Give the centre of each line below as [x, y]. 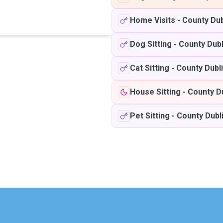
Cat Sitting [150, 68]
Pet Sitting [150, 116]
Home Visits [153, 20]
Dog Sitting [151, 44]
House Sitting [155, 92]
